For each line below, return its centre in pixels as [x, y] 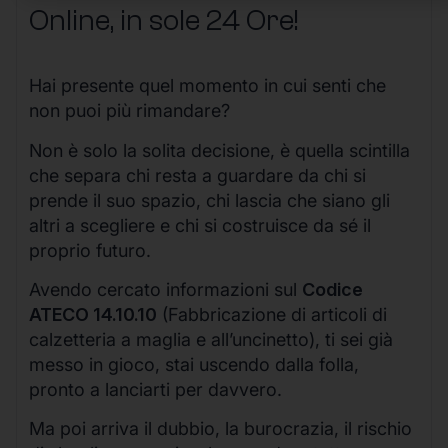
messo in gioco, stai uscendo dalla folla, [194, 364]
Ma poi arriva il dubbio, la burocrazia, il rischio [220, 429]
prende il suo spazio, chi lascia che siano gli [209, 200]
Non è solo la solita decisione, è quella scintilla [219, 150]
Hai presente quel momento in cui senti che [207, 86]
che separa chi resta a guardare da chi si [197, 175]
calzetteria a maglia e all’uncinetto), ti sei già [211, 339]
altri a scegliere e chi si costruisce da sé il [200, 225]
